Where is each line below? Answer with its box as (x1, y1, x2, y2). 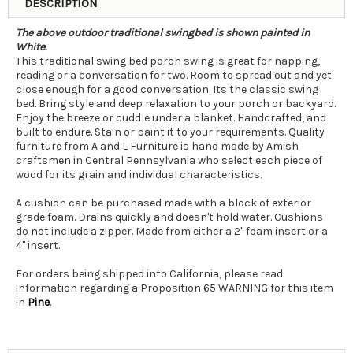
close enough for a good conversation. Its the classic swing (16, 82, 318, 96)
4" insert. (16, 238, 60, 252)
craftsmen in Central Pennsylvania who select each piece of (16, 153, 322, 167)
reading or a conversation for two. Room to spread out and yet (16, 68, 332, 82)
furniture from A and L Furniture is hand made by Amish (16, 139, 299, 153)
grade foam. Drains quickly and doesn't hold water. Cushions (16, 210, 323, 224)
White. (16, 39, 46, 54)
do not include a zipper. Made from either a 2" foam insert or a (16, 224, 328, 238)
